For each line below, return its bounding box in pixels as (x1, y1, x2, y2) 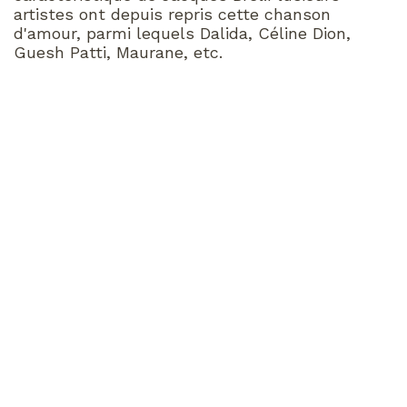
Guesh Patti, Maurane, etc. (14, 43, 223, 63)
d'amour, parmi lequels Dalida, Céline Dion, (14, 24, 351, 44)
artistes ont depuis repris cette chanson (14, 5, 331, 25)
